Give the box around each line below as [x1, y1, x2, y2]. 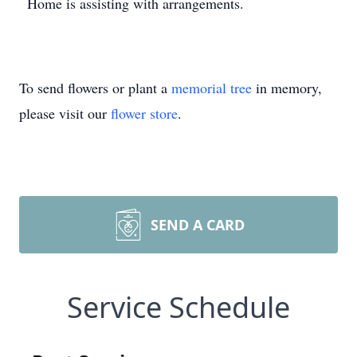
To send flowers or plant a [19, 78, 171, 97]
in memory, [252, 78, 322, 97]
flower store [111, 104, 178, 123]
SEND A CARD [151, 215, 245, 234]
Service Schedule [67, 288, 290, 327]
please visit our [19, 104, 111, 123]
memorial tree [171, 78, 252, 97]
